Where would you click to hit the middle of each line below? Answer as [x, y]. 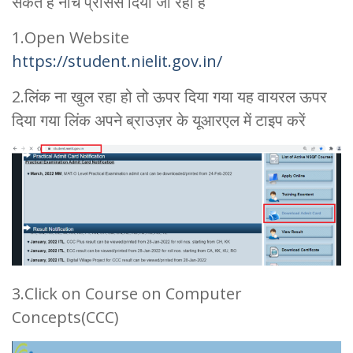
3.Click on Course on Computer [127, 294]
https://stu [52, 61]
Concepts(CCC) [65, 318]
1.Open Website [71, 38]
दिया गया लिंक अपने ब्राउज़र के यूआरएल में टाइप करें [159, 121]
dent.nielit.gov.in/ [157, 61]
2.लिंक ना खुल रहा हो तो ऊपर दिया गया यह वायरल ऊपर [169, 97]
